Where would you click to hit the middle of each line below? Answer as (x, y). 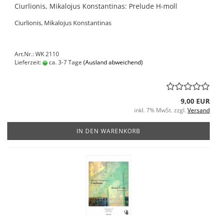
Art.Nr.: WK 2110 (37, 54)
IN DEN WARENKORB (108, 131)
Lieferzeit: (29, 62)
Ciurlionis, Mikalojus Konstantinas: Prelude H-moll (96, 6)
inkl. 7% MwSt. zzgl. (161, 110)
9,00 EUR (195, 101)
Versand (199, 110)
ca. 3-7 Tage (65, 62)
